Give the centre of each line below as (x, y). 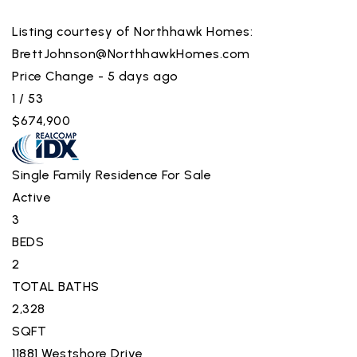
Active (31, 197)
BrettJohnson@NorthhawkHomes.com (131, 53)
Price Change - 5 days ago (95, 76)
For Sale (186, 175)
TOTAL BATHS (56, 286)
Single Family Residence (85, 175)
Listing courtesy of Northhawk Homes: (132, 31)
